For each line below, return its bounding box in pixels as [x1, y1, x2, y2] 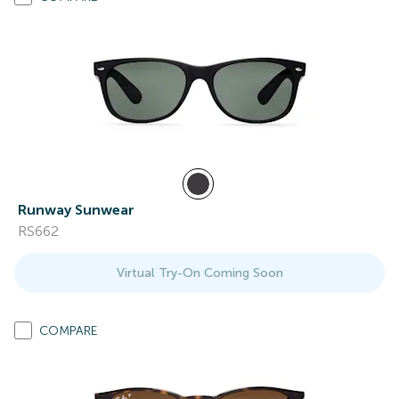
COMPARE [39, 323, 98, 338]
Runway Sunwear [18, 201, 134, 218]
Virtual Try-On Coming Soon [116, 265, 283, 281]
